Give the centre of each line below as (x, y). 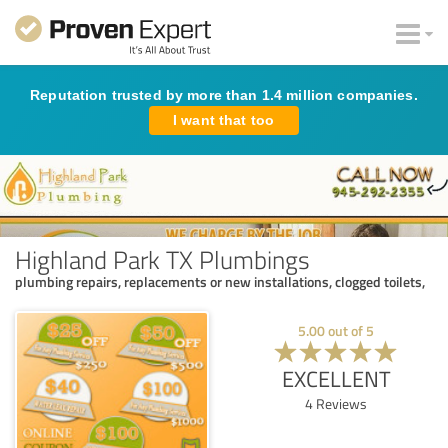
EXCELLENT (336, 378)
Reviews (340, 403)
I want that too (224, 120)
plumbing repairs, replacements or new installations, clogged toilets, (220, 281)
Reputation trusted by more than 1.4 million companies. (224, 95)
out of (345, 330)
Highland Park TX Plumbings (162, 258)
